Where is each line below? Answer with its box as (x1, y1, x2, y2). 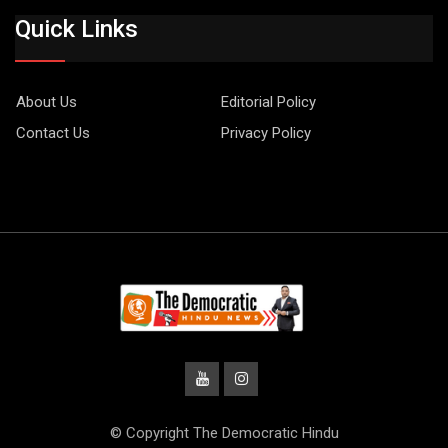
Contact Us (16, 124, 90, 143)
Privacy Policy (220, 124, 311, 143)
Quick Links (15, 15, 138, 44)
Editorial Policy (220, 93, 316, 112)
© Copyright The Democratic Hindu (109, 424, 339, 443)
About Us (16, 93, 77, 112)
